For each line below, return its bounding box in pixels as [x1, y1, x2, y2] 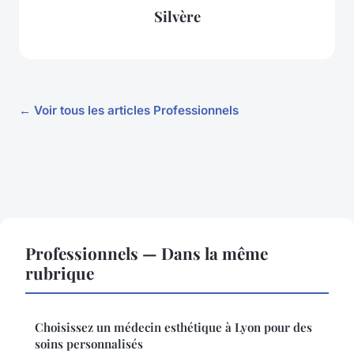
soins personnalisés [35, 335, 143, 352]
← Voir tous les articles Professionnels [19, 102, 239, 118]
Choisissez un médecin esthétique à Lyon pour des [35, 318, 312, 335]
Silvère [153, 6, 201, 27]
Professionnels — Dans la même [25, 241, 268, 264]
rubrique [25, 261, 94, 284]
